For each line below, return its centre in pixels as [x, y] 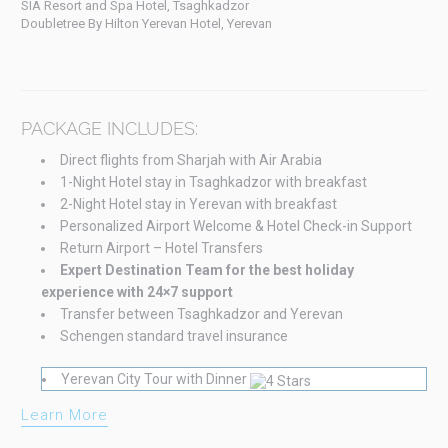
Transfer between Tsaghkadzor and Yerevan [201, 314]
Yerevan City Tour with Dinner [155, 379]
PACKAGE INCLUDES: [109, 129]
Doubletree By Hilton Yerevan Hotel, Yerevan [146, 24]
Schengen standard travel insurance [173, 336]
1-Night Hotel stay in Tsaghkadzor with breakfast [213, 182]
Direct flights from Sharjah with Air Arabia [190, 160]
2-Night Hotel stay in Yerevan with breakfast [198, 204]
